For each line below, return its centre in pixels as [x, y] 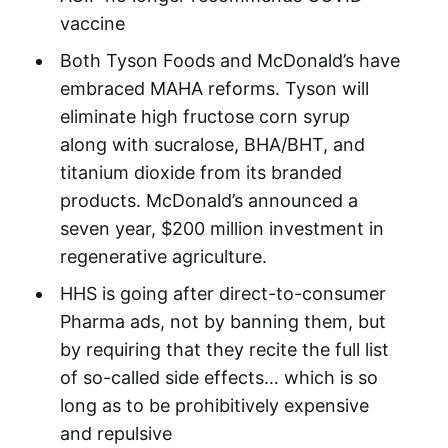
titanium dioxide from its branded [200, 172]
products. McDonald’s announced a [208, 200]
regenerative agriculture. [163, 256]
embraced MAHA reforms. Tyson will [214, 88]
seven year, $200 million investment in [221, 228]
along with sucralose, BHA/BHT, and [212, 144]
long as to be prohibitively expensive [214, 405]
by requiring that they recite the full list [224, 349]
